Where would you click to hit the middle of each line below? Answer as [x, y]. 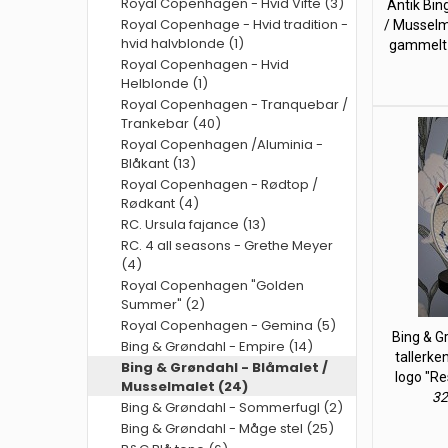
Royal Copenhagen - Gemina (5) [228, 325]
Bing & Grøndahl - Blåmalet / [224, 367]
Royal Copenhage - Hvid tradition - [234, 24]
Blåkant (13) [158, 163]
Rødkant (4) [160, 203]
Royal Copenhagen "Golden [212, 285]
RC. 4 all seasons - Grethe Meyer [227, 245]
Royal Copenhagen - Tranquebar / [234, 104]
